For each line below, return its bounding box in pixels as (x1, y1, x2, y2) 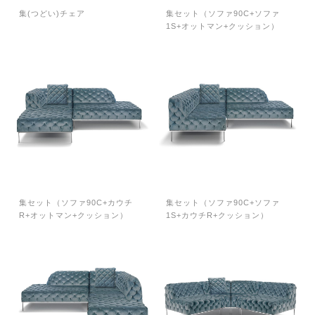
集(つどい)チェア (19, 9, 85, 18)
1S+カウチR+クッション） (166, 211, 269, 220)
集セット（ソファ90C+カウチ (19, 198, 133, 207)
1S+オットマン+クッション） (166, 22, 279, 31)
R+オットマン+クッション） (19, 211, 128, 220)
